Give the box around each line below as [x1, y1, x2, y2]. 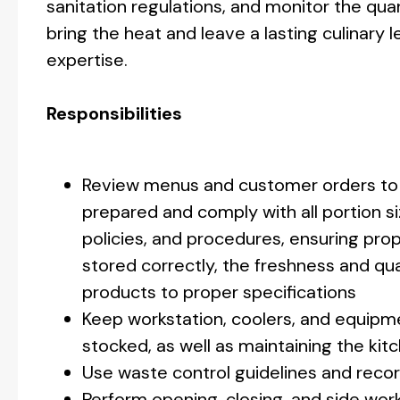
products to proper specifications [82, 280, 356, 304]
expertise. [46, 48, 128, 71]
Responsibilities [46, 102, 182, 125]
